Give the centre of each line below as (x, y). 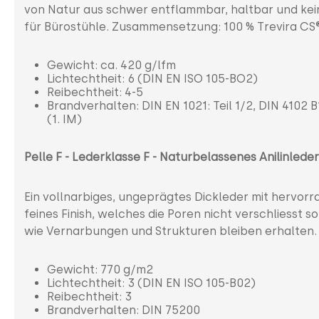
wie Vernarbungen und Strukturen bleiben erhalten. (171, 231)
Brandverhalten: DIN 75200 (124, 310)
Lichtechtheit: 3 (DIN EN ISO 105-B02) (151, 283)
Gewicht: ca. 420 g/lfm (111, 65)
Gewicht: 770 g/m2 (100, 269)
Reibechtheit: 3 (89, 296)
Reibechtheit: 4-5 (95, 92)
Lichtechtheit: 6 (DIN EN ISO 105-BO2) (152, 78)
